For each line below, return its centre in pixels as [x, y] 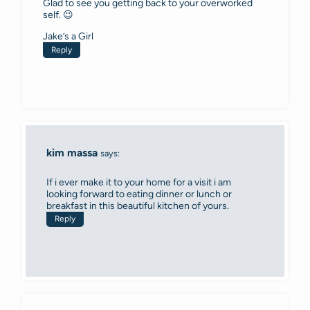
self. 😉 [58, 15]
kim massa [72, 152]
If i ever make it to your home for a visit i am [139, 182]
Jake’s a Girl [68, 36]
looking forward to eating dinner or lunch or [139, 194]
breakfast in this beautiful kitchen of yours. [138, 206]
